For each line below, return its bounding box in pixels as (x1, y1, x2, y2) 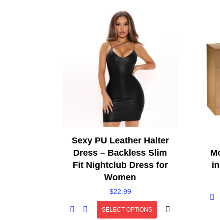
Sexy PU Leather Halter (71, 136, 169, 146)
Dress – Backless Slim (73, 148, 167, 158)
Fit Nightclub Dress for (72, 160, 168, 170)
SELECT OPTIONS (101, 206, 152, 213)
